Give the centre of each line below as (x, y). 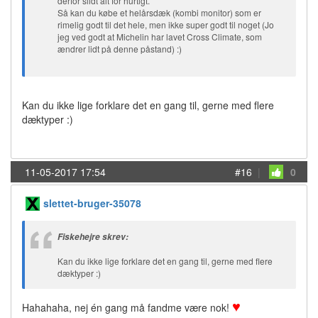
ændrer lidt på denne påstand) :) (120, 49)
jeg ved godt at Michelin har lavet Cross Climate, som (160, 37)
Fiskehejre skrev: (93, 237)
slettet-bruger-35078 (92, 203)
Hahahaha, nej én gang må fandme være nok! (127, 307)
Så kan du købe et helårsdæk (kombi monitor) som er (159, 12)
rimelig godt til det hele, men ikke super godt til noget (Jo (166, 24)
